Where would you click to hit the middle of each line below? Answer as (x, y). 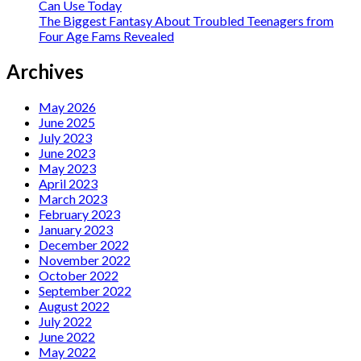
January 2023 (76, 230)
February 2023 (79, 214)
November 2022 (85, 260)
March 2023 (73, 199)
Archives (45, 72)
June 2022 (67, 337)
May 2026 (67, 107)
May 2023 (67, 168)
